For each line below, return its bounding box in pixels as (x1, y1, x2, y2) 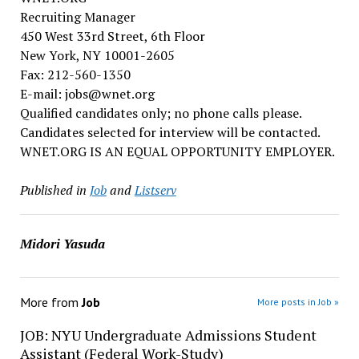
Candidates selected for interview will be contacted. (19, 123, 321, 141)
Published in (19, 181, 87, 199)
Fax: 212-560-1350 (19, 66, 131, 83)
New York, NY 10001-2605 (19, 46, 175, 64)
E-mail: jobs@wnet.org (19, 85, 155, 103)
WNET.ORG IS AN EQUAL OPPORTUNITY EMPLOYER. (19, 143, 335, 160)
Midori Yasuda (19, 235, 105, 252)
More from (19, 294, 82, 310)
